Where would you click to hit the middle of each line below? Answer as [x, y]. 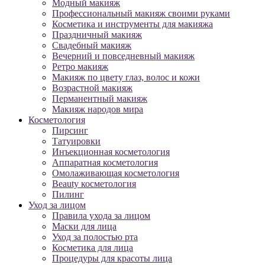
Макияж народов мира [98, 109]
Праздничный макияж [97, 35]
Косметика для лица [93, 248]
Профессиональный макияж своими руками [141, 14]
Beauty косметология [94, 184]
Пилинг [68, 195]
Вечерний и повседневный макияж [123, 56]
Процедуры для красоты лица [112, 258]
